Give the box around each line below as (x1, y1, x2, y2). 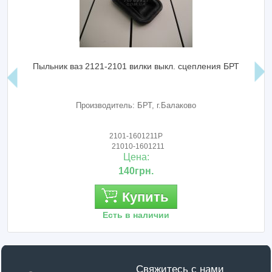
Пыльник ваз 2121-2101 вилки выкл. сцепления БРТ (33, 61, 240, 72)
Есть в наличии (103, 210, 170, 220)
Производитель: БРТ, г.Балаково (76, 101, 197, 110)
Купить (121, 189, 169, 205)
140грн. (118, 166, 154, 177)
